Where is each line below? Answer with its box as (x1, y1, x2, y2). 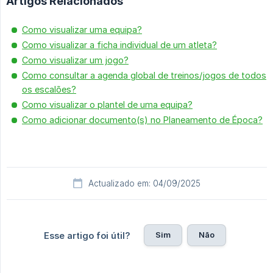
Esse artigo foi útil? (43, 230, 130, 241)
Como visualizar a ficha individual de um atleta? (22, 40, 217, 51)
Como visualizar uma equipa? (22, 24, 142, 35)
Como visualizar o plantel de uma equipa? (22, 99, 193, 110)
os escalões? (22, 84, 76, 95)
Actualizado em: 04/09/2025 (88, 179, 200, 189)
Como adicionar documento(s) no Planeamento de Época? (22, 115, 263, 126)
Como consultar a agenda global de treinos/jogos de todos (22, 70, 266, 81)
